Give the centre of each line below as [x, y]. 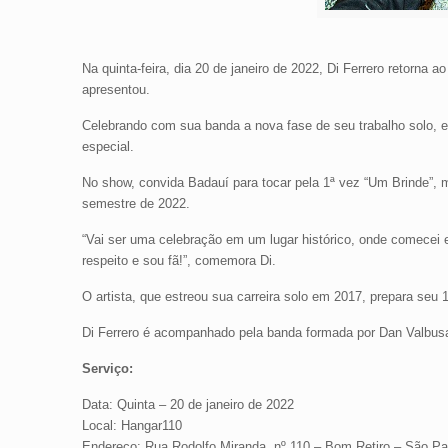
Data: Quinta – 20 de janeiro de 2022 [187, 404]
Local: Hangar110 [131, 425]
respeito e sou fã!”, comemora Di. [178, 260]
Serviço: [107, 368]
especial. [107, 146]
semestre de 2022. [135, 203]
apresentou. [115, 89]
